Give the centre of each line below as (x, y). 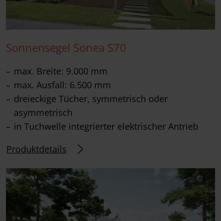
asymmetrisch (43, 112)
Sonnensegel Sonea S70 (66, 47)
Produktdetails (37, 149)
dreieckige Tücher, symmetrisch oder (91, 98)
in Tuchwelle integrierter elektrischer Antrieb (106, 126)
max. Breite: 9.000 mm (61, 71)
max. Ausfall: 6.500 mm (62, 85)
